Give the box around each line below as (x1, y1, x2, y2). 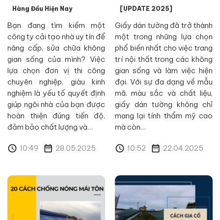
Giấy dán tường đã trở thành (115, 21, 213, 30)
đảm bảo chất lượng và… (7, 122, 93, 132)
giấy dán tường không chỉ (115, 100, 213, 109)
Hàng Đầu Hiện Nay (12, 5, 72, 12)
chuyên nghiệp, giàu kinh (7, 77, 105, 86)
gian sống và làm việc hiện (115, 66, 213, 75)
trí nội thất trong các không (115, 55, 213, 64)
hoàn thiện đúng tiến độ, (7, 111, 105, 120)
